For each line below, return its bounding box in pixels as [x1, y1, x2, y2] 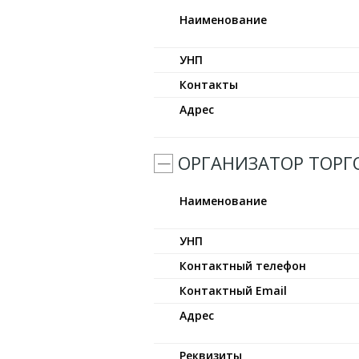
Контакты [179, 77, 238, 92]
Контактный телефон [179, 258, 306, 273]
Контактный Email [179, 283, 287, 298]
